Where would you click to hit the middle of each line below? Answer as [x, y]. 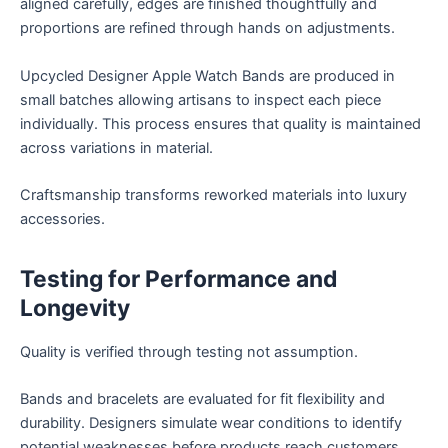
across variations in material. [116, 147]
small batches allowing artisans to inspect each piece [200, 99]
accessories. [62, 219]
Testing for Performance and [178, 279]
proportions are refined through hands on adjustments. [207, 28]
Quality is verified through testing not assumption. [189, 352]
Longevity [75, 308]
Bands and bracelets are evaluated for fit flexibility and [202, 399]
